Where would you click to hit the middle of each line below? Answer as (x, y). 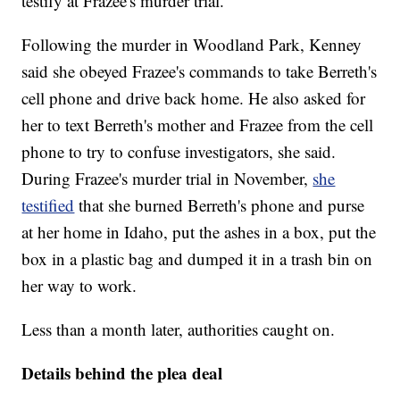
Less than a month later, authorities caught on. (179, 329)
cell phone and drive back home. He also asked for (194, 98)
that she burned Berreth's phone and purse (222, 205)
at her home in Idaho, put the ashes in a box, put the (199, 232)
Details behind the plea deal (122, 373)
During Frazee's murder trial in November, (167, 179)
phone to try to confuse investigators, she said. (179, 152)
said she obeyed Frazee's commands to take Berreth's (200, 71)
